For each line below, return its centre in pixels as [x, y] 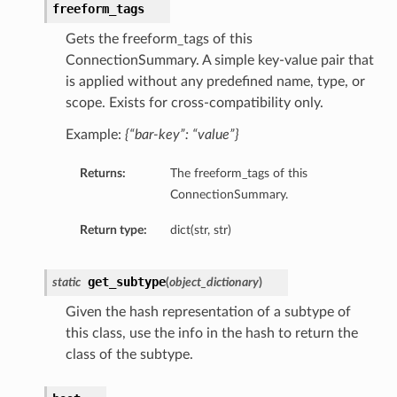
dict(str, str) [200, 230]
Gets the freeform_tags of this [159, 39]
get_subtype [126, 282]
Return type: [113, 230]
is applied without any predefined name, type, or [215, 82]
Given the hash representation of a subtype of [208, 312]
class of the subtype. [129, 355]
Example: [95, 135]
